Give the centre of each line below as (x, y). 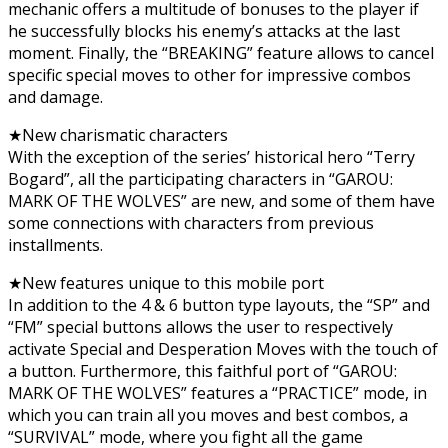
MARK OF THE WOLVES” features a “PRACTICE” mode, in (217, 392)
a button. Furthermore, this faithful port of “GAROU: (202, 370)
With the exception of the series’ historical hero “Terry (211, 156)
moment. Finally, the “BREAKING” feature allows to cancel (221, 52)
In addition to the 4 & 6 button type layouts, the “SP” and (219, 304)
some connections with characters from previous (191, 222)
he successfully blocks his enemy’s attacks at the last (204, 30)
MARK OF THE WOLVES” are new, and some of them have (221, 200)
